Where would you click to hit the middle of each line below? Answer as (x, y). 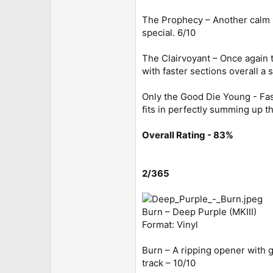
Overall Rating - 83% (188, 135)
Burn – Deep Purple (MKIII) (199, 211)
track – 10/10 (169, 263)
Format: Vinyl (170, 224)
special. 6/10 (169, 32)
